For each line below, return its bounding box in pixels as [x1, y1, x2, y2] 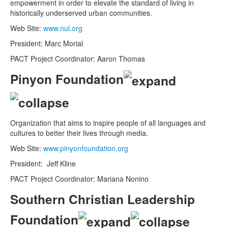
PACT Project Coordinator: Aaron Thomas [10, 53, 145, 64]
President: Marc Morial [10, 38, 83, 48]
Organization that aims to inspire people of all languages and [10, 118, 206, 128]
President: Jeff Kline [10, 158, 76, 169]
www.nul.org [43, 22, 82, 33]
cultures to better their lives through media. [10, 128, 148, 138]
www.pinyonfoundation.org [43, 143, 128, 154]
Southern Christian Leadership [10, 190, 195, 209]
